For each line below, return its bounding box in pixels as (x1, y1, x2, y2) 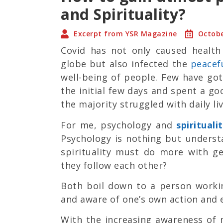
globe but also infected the (61, 58, 191, 70)
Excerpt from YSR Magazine (74, 29, 177, 39)
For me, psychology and (61, 118, 177, 131)
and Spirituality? (61, 4, 186, 25)
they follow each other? (61, 159, 167, 171)
